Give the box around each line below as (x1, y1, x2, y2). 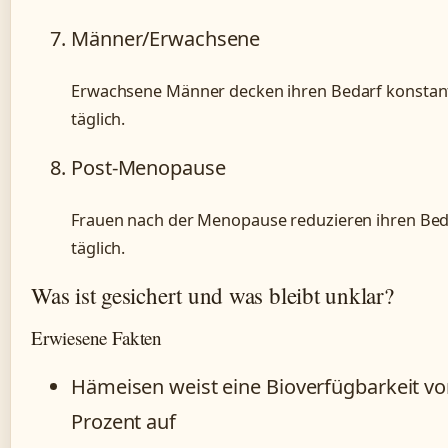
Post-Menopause (71, 153, 226, 181)
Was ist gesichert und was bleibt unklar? (31, 279, 394, 310)
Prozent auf (71, 408, 176, 436)
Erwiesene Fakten (31, 325, 162, 351)
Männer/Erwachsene (71, 24, 261, 52)
